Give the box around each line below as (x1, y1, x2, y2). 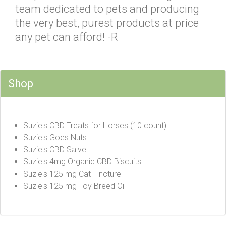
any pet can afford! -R (15, 30, 118, 43)
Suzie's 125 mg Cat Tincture (23, 168, 121, 179)
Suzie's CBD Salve (23, 144, 86, 154)
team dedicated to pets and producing (15, 2, 199, 15)
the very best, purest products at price (15, 16, 199, 29)
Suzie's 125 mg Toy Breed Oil (23, 181, 126, 191)
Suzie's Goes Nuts (23, 132, 87, 142)
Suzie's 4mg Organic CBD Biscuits (23, 156, 141, 166)
